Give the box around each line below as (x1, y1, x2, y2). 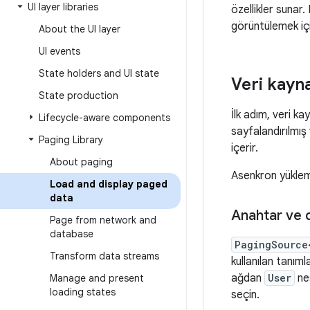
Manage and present (50, 272, 144, 284)
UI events (39, 45, 80, 57)
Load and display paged (50, 178, 167, 190)
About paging (50, 156, 113, 168)
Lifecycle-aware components (39, 111, 170, 124)
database (50, 228, 93, 240)
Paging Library (39, 134, 103, 146)
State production (39, 89, 118, 102)
